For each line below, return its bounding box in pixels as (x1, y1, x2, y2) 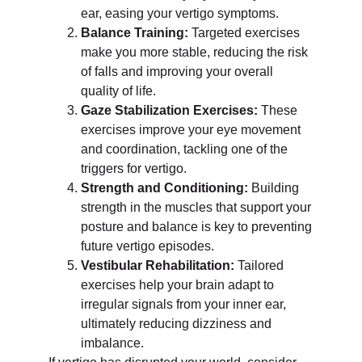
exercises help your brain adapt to (81, 277, 274, 292)
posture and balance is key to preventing (81, 219, 312, 234)
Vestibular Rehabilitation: (81, 258, 234, 272)
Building (248, 180, 299, 195)
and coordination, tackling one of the (81, 141, 288, 156)
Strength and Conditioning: (81, 180, 248, 195)
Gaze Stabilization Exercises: (81, 103, 258, 117)
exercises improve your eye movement (81, 122, 301, 137)
